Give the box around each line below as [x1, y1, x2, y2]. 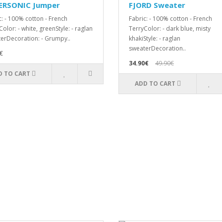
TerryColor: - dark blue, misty [129, 24, 211, 33]
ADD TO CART [134, 79, 175, 88]
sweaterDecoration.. [129, 44, 186, 53]
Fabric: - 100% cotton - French [129, 14, 212, 23]
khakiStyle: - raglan [129, 34, 180, 43]
